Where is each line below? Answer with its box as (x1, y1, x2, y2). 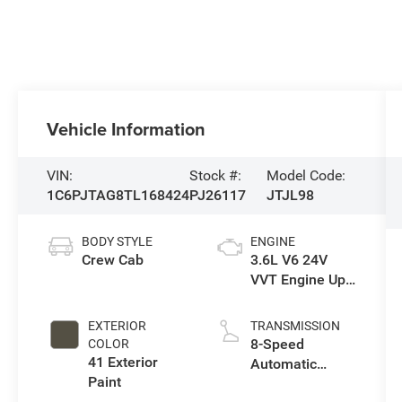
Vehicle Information (47, 116, 206, 143)
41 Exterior (88, 353, 159, 371)
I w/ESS (249, 290, 301, 308)
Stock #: (189, 167, 242, 185)
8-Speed (249, 335, 304, 353)
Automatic (249, 354, 317, 372)
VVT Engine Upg (249, 270, 354, 288)
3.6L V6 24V (249, 250, 328, 268)
